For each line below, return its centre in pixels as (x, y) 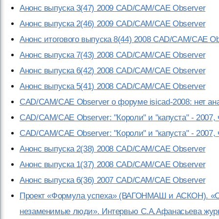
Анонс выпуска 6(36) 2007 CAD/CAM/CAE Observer (113, 180)
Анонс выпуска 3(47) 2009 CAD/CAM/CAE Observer (113, 8)
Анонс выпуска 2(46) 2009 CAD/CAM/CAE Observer (113, 24)
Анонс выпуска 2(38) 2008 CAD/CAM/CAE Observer (113, 149)
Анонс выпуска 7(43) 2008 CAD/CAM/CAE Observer (113, 55)
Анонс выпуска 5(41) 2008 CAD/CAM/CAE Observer (113, 86)
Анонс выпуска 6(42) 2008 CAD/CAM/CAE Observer (113, 71)
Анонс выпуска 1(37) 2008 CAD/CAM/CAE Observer (113, 164)
